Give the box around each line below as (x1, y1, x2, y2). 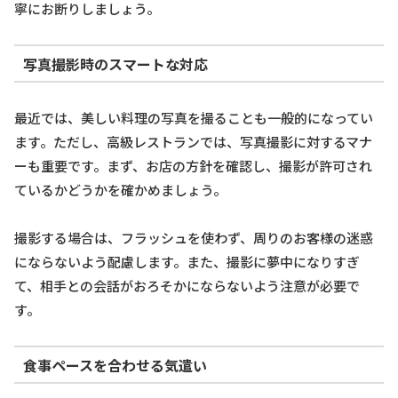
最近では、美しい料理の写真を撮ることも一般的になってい (14, 108, 373, 128)
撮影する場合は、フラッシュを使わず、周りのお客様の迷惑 (14, 228, 373, 248)
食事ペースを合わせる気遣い (22, 354, 207, 376)
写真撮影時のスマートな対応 (22, 52, 208, 75)
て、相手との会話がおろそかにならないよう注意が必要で (14, 276, 360, 296)
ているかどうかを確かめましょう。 (14, 180, 227, 200)
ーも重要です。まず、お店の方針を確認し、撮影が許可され (14, 156, 372, 176)
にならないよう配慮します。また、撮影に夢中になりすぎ (14, 252, 360, 272)
